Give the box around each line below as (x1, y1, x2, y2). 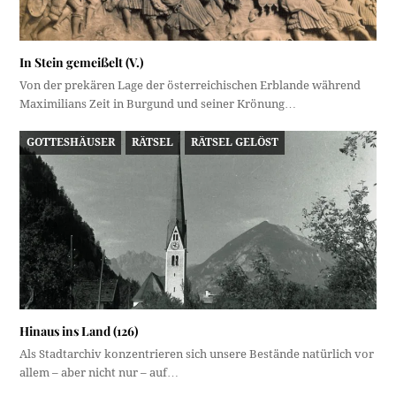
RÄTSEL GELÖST (190, 136, 278, 149)
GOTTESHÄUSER (26, 136, 115, 149)
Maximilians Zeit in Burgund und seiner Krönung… (19, 97, 297, 111)
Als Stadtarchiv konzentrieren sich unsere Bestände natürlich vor (19, 347, 375, 362)
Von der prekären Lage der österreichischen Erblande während (19, 79, 362, 93)
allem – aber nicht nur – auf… (19, 366, 179, 380)
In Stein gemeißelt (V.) (19, 54, 144, 72)
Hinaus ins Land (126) (19, 323, 139, 340)
